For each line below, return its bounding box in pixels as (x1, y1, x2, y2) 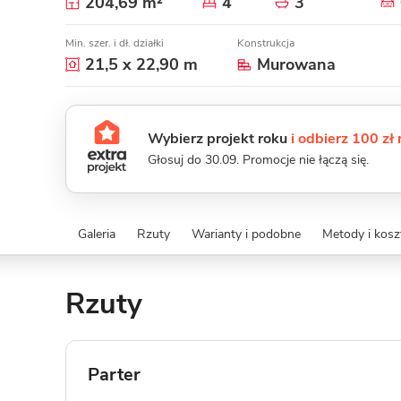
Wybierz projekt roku (148, 129, 291, 149)
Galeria (77, 226, 115, 243)
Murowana (257, 54, 336, 75)
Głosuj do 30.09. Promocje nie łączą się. (148, 151, 369, 168)
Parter (88, 363, 141, 387)
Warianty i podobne (191, 226, 301, 243)
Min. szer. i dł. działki (65, 36, 164, 50)
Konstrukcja (237, 36, 294, 50)
